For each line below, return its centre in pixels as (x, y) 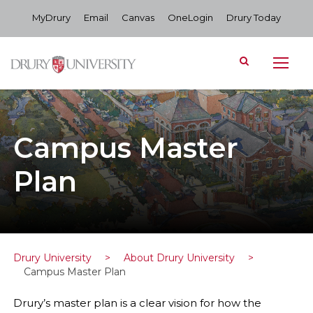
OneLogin (190, 17)
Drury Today (254, 17)
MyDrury (51, 17)
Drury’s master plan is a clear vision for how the (137, 303)
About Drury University (179, 258)
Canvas (138, 17)
